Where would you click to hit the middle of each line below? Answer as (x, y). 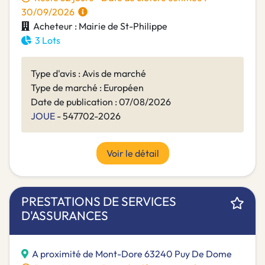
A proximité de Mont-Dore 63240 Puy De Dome (132, 254)
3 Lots (46, 41)
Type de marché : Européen (87, 88)
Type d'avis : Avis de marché (88, 74)
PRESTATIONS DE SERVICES (99, 201)
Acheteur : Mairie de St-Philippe (98, 26)
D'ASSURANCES (65, 216)
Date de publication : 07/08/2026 (101, 102)
